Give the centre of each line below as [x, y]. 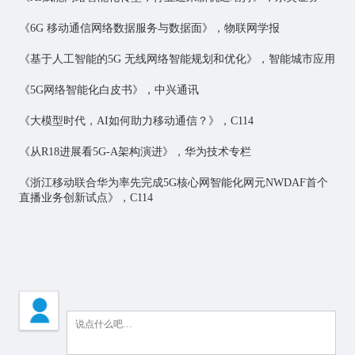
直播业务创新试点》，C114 [86, 198]
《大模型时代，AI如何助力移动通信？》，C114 [136, 121]
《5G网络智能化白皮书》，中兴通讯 [109, 90]
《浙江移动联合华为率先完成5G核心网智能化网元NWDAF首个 [173, 183]
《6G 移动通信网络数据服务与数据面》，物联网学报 [149, 29]
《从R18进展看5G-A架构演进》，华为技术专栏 [135, 152]
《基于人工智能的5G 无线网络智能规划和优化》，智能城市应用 [177, 59]
